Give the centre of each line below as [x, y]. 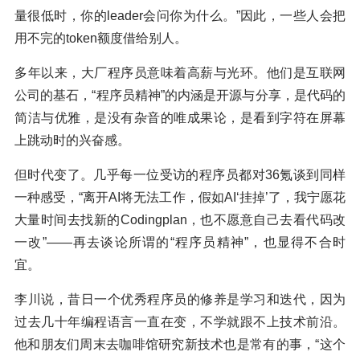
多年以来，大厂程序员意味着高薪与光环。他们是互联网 [180, 73]
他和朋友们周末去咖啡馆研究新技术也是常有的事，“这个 [180, 345]
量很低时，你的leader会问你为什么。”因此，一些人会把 [180, 16]
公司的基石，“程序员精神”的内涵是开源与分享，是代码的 [180, 96]
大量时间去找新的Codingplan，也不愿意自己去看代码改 [180, 220]
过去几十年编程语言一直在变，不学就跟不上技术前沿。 [180, 322]
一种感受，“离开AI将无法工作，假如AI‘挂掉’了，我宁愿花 [180, 198]
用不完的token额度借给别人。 [101, 39]
